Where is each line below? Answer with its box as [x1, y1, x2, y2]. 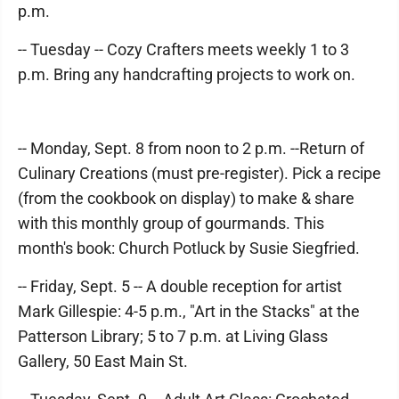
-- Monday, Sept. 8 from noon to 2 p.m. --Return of [18, 139, 364, 158]
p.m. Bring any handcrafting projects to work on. [18, 65, 355, 84]
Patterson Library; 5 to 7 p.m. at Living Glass [18, 327, 328, 346]
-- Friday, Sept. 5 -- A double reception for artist [18, 277, 342, 296]
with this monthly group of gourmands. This [18, 214, 324, 232]
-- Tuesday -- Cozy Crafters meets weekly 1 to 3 [18, 40, 349, 59]
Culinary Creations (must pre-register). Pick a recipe [18, 164, 381, 183]
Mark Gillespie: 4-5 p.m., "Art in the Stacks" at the [18, 302, 360, 321]
